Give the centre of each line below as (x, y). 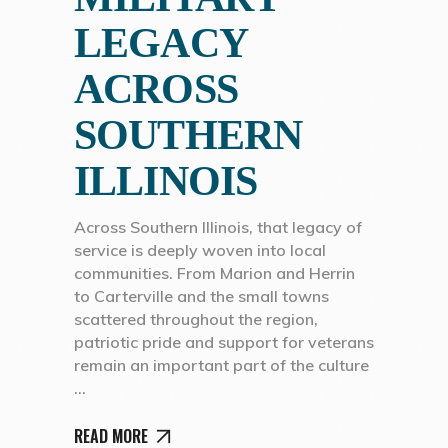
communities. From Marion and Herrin (214, 273)
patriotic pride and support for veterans (224, 342)
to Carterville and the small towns (201, 296)
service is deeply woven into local (200, 250)
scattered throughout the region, (196, 319)
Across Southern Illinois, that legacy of (218, 227)
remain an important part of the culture (221, 365)
